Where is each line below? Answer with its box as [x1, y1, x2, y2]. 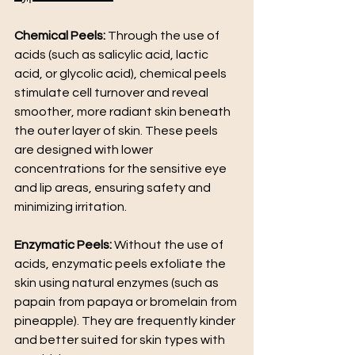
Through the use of [105, 29, 222, 42]
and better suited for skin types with [14, 333, 227, 346]
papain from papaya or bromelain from [14, 295, 239, 308]
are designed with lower [14, 143, 155, 156]
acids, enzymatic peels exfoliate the [14, 257, 228, 270]
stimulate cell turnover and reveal [14, 86, 211, 99]
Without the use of [114, 238, 226, 251]
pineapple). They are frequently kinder [14, 314, 238, 327]
